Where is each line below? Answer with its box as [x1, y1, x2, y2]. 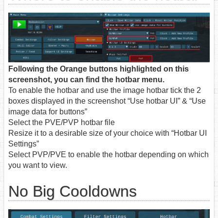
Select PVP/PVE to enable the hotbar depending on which [8, 150, 209, 159]
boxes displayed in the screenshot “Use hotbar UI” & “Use [8, 97, 206, 106]
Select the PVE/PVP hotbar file [8, 118, 115, 127]
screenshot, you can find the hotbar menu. [8, 75, 164, 84]
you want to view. [8, 161, 67, 170]
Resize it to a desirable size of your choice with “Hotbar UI [8, 129, 207, 138]
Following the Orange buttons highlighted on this [8, 65, 189, 73]
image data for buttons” [8, 108, 87, 116]
